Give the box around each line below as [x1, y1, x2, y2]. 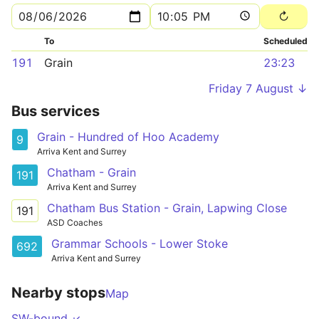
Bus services [11, 103, 100, 120]
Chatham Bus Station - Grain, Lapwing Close [47, 200, 287, 215]
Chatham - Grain [47, 164, 136, 179]
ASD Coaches [47, 216, 103, 228]
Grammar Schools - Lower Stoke [51, 236, 228, 251]
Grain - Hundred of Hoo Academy [37, 130, 219, 144]
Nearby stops [11, 283, 105, 301]
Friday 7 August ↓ [209, 81, 308, 95]
